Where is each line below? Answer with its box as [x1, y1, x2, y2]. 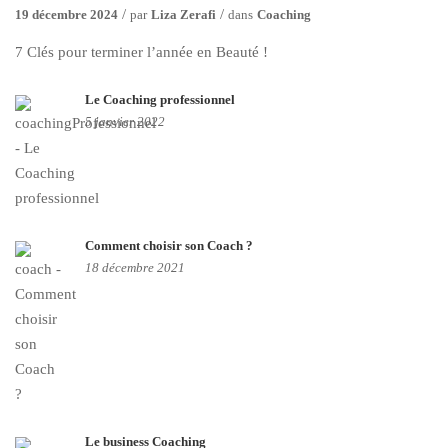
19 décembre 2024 [15, 7, 118, 23]
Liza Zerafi [151, 7, 216, 23]
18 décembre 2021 [85, 260, 185, 276]
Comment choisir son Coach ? [85, 238, 253, 254]
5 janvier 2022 [85, 114, 165, 130]
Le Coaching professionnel [85, 92, 235, 108]
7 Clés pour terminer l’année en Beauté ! [15, 44, 268, 61]
